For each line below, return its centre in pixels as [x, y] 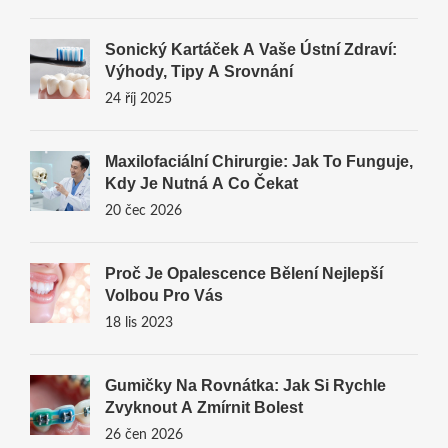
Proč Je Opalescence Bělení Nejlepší [243, 273]
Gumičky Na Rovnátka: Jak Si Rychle [245, 385]
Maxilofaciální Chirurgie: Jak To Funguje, [258, 161]
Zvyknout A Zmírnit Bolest [203, 407]
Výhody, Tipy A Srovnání [198, 71]
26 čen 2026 [143, 434]
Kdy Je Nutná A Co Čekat [201, 183]
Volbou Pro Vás [163, 295]
